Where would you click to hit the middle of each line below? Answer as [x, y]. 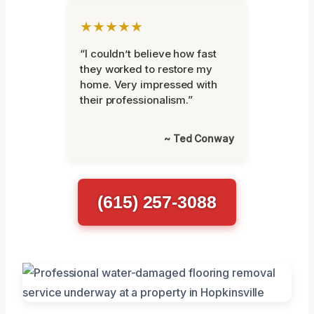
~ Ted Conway [199, 138]
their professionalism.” [137, 100]
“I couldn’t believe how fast [148, 53]
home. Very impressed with [149, 84]
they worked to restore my [146, 69]
